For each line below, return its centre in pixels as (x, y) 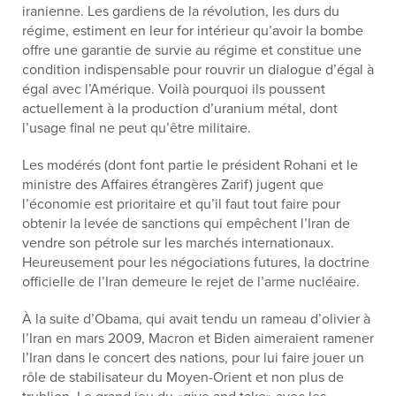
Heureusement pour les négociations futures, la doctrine (196, 263)
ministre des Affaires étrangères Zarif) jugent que (173, 185)
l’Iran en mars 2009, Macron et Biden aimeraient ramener (198, 339)
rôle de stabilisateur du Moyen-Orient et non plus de (183, 377)
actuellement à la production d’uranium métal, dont (180, 109)
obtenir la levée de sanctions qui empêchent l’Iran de (186, 224)
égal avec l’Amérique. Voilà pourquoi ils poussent (174, 89)
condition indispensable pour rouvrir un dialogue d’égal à (198, 70)
